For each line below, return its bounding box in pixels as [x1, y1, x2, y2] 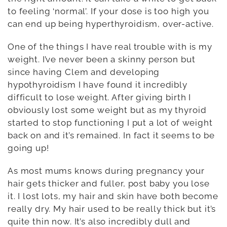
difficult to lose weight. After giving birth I [8, 92, 192, 102]
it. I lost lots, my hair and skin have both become [8, 191, 218, 201]
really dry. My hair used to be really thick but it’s [8, 203, 216, 214]
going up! [8, 142, 49, 153]
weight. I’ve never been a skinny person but [8, 54, 196, 64]
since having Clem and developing [8, 66, 160, 77]
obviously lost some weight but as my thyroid [8, 104, 207, 115]
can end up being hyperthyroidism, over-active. [8, 18, 214, 29]
